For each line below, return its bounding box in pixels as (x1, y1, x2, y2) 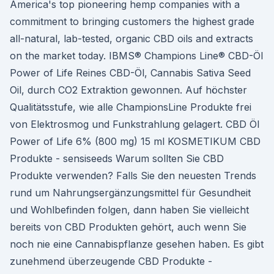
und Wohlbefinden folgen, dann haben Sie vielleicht (10, 204, 249, 216)
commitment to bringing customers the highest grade (10, 15, 254, 28)
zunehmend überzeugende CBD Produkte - (10, 255, 212, 267)
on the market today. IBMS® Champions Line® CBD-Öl (10, 50, 263, 62)
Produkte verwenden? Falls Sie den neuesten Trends (10, 169, 256, 182)
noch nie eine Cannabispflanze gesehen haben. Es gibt (10, 238, 264, 250)
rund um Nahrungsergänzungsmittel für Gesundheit (10, 187, 251, 199)
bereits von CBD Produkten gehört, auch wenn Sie (10, 221, 246, 233)
